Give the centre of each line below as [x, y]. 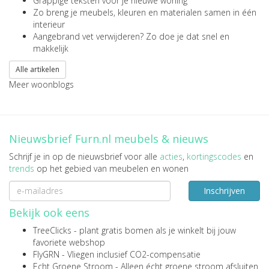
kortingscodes [214, 156]
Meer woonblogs [41, 84]
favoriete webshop [69, 242]
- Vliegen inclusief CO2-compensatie [130, 254]
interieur [49, 24]
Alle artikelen [38, 69]
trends [22, 168]
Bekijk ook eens [49, 212]
